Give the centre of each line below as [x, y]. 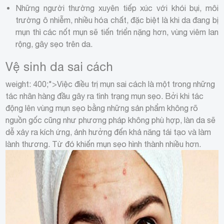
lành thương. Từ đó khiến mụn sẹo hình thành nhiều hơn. [103, 144]
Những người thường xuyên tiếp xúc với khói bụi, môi [117, 8]
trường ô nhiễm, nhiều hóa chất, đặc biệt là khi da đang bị [117, 20]
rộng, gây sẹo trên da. [54, 44]
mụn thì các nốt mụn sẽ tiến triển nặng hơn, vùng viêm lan [117, 32]
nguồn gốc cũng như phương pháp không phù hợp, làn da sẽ [111, 120]
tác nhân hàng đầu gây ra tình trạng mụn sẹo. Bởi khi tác [105, 96]
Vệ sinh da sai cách [59, 66]
